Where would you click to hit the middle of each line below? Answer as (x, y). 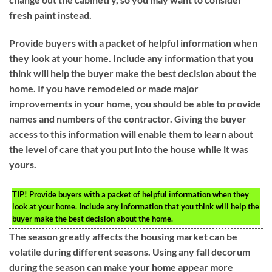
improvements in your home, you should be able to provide (135, 103)
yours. (23, 164)
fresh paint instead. (50, 15)
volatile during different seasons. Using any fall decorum (130, 251)
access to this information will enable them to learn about (131, 134)
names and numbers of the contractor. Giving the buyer (128, 118)
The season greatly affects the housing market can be (123, 236)
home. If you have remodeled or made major (104, 88)
